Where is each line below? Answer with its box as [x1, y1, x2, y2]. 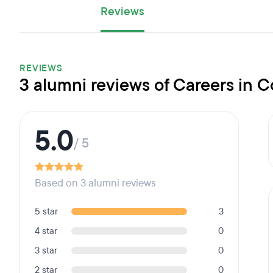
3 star [35, 244, 57, 257]
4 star [35, 225, 57, 237]
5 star [35, 205, 58, 218]
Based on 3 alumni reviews [35, 176, 156, 190]
